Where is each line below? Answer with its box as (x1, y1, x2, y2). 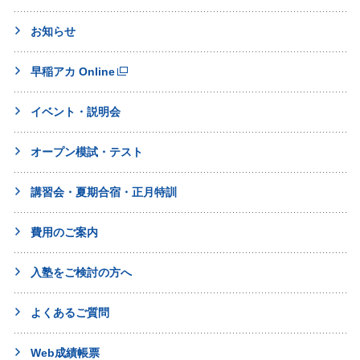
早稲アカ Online (31, 64, 115, 78)
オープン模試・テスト (31, 145, 143, 158)
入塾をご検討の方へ (31, 265, 132, 279)
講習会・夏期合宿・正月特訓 (31, 185, 177, 198)
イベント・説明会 (31, 104, 121, 118)
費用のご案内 (31, 225, 98, 239)
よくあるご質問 (31, 305, 109, 319)
